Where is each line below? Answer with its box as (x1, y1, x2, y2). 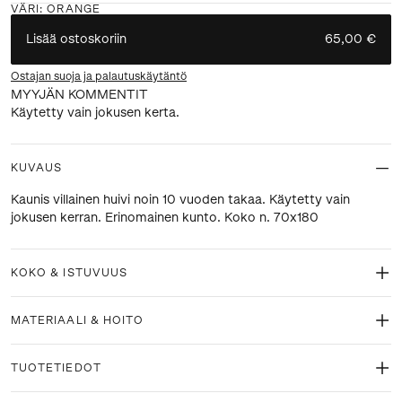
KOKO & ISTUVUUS (11, 266, 128, 279)
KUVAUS (11, 161, 63, 174)
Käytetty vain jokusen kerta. (11, 104, 179, 120)
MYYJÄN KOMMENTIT (11, 86, 148, 102)
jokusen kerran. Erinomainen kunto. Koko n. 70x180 (11, 209, 319, 225)
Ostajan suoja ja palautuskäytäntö (11, 69, 187, 83)
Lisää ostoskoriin (26, 31, 127, 47)
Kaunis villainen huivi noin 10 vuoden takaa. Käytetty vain (11, 191, 350, 207)
